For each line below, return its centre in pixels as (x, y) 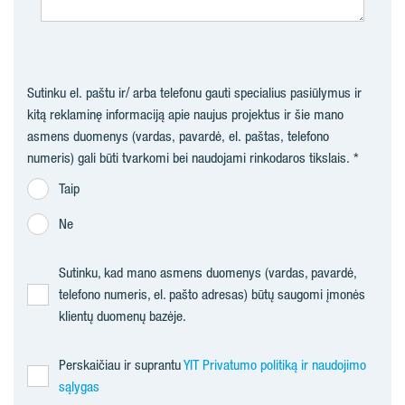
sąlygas (79, 386)
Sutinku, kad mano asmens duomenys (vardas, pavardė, (207, 273)
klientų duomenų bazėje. (122, 316)
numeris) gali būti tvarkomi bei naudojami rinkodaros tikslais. (188, 158)
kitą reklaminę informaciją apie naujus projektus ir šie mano (185, 114)
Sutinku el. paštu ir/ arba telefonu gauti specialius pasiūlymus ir (194, 93)
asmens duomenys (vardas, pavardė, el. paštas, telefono (178, 136)
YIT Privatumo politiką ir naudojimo (275, 365)
